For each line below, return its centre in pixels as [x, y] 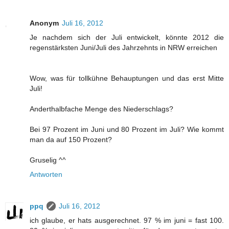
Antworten [46, 174]
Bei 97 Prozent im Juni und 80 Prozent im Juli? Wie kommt [127, 129]
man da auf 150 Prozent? [71, 139]
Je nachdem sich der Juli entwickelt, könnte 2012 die [127, 37]
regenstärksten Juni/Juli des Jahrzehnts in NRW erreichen [123, 47]
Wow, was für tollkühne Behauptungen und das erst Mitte [127, 78]
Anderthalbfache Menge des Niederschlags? [101, 109]
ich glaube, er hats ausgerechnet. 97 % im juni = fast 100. [127, 220]
